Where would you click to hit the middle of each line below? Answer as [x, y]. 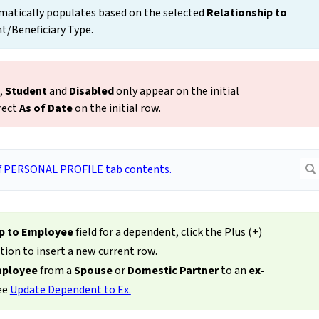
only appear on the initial [177, 91]
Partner [199, 271]
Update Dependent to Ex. [70, 290]
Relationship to [247, 13]
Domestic [152, 271]
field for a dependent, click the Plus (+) [167, 232]
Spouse [93, 271]
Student [26, 91]
